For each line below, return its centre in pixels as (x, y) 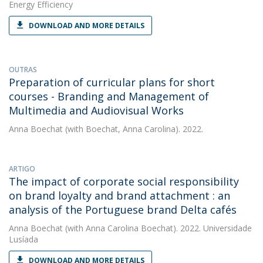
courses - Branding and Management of (109, 96)
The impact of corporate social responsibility (124, 181)
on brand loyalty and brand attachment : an (119, 195)
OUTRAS (23, 70)
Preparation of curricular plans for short (112, 82)
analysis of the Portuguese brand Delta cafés (123, 210)
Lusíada (23, 239)
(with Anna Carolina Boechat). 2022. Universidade (157, 228)
